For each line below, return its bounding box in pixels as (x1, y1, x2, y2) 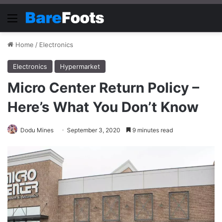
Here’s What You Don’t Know (7, 98, 199, 115)
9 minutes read (131, 126, 173, 134)
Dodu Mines (20, 126, 54, 134)
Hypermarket (60, 62, 100, 70)
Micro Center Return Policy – (7, 79, 199, 96)
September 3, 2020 (67, 126, 120, 134)
